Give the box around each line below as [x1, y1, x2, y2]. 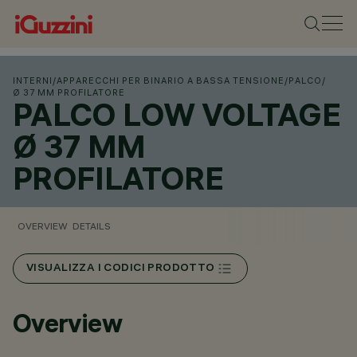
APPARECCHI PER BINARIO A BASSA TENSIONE [57, 75, 284, 86]
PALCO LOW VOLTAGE [13, 95, 341, 134]
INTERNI [13, 75, 53, 86]
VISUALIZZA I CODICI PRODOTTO [26, 262, 215, 275]
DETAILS [73, 220, 111, 232]
